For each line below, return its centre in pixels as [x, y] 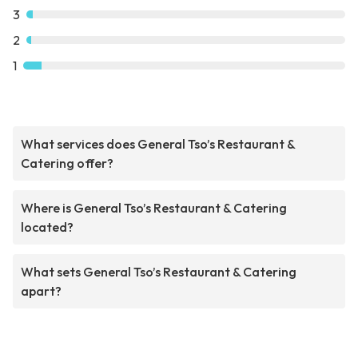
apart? [41, 291]
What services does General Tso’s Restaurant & [158, 144]
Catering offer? [67, 163]
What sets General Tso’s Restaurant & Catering [159, 272]
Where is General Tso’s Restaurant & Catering [154, 208]
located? [47, 227]
